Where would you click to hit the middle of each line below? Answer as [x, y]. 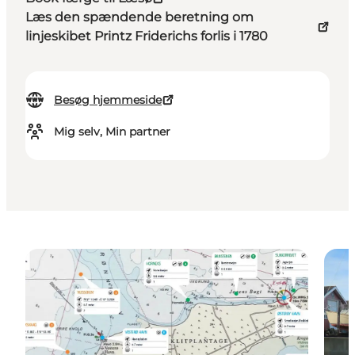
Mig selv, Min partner [112, 132]
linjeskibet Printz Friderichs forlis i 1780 [147, 36]
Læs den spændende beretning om [139, 17]
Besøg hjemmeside [108, 100]
